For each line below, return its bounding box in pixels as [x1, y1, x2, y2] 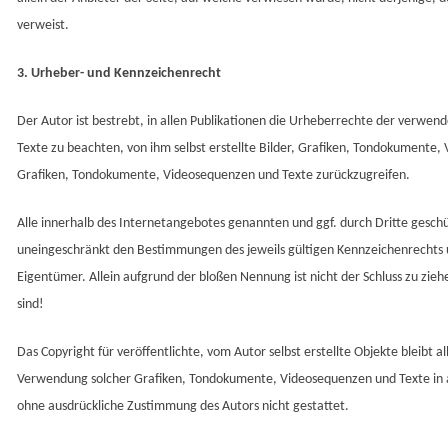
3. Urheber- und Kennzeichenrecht [17, 66, 221, 82]
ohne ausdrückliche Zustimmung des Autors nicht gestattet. [17, 399, 349, 415]
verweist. [17, 18, 69, 34]
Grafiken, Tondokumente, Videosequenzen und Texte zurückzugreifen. [17, 168, 410, 184]
